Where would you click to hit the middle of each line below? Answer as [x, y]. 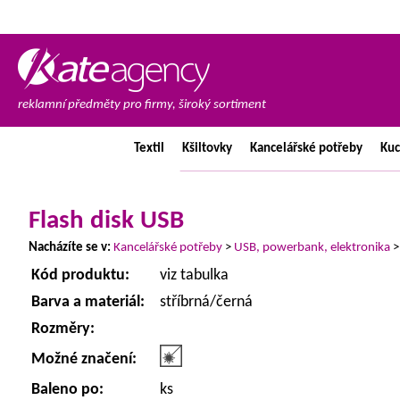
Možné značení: [84, 359]
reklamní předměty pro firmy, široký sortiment [142, 105]
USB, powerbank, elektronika [312, 248]
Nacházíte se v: [70, 248]
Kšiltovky [207, 149]
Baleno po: [67, 390]
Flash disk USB [106, 221]
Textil [149, 149]
